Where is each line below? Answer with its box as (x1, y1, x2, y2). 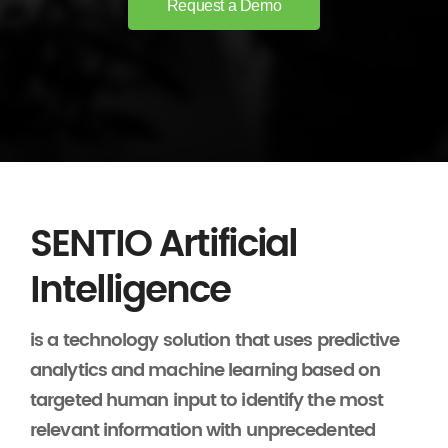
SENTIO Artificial (30, 215, 298, 275)
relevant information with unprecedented (30, 416, 375, 445)
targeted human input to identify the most (30, 386, 384, 415)
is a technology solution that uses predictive (30, 326, 400, 355)
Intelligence (30, 261, 230, 321)
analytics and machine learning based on (30, 356, 380, 385)
